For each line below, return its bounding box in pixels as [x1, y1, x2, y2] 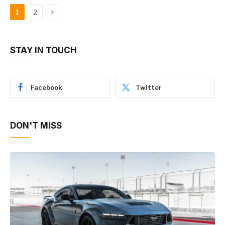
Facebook [31, 83, 62, 91]
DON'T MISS [10, 121, 62, 131]
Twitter [136, 83, 162, 91]
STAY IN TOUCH [10, 45, 77, 55]
